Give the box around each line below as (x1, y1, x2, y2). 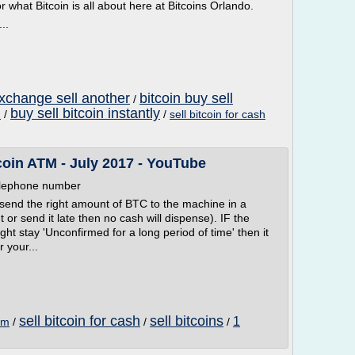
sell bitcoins (150, 313, 223, 329)
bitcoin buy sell (139, 90, 233, 106)
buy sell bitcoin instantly (10, 105, 160, 121)
